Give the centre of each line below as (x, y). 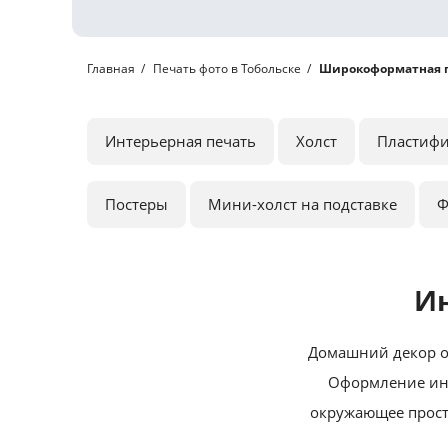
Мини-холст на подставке (302, 204)
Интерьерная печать (180, 141)
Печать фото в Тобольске (227, 68)
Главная (111, 68)
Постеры (136, 204)
